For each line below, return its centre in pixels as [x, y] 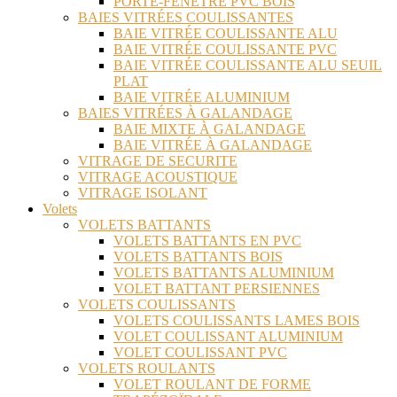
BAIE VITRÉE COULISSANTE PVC [225, 50]
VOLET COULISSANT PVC [200, 353]
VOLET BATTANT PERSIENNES [217, 289]
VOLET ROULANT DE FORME [212, 385]
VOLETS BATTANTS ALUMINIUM [224, 273]
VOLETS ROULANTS [147, 369]
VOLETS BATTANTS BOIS [198, 257]
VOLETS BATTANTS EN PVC [207, 241]
